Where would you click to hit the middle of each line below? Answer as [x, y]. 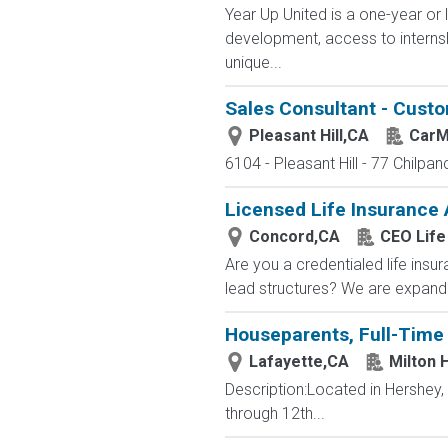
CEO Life [412, 236]
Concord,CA [294, 236]
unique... [253, 62]
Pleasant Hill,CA [308, 135]
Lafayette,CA [298, 361]
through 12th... [274, 413]
